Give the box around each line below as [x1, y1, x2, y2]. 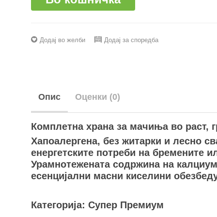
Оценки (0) [75, 92, 120, 102]
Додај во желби [40, 36, 85, 44]
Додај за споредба [104, 36, 158, 44]
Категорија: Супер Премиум [31, 200, 164, 210]
